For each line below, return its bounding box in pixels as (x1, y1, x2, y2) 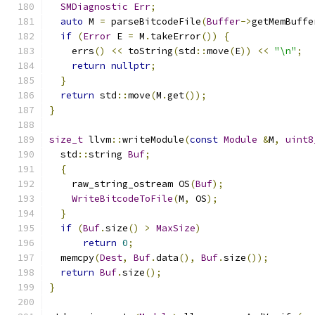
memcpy (49, 252, 94, 264)
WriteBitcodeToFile (72, 193, 173, 205)
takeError (150, 30, 201, 42)
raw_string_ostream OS (49, 178, 190, 190)
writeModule (122, 134, 184, 146)
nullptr (111, 60, 150, 72)
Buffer (207, 15, 240, 27)
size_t (49, 134, 83, 146)
